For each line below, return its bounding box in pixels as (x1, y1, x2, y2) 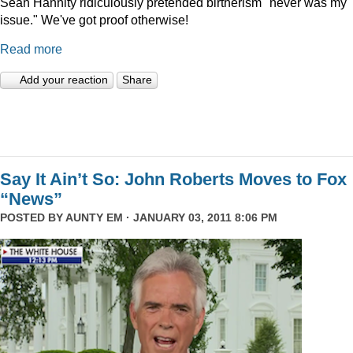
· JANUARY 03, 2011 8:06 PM (123, 211, 277, 225)
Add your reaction (20, 73, 108, 87)
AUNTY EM (65, 211, 123, 225)
